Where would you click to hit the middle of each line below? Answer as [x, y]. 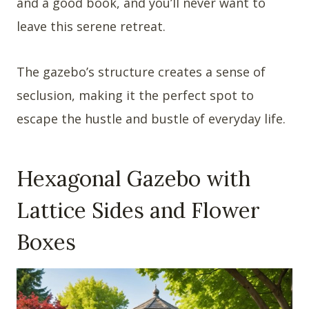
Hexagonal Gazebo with [133, 178]
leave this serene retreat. [91, 27]
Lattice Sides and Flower [138, 210]
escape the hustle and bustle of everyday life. [151, 119]
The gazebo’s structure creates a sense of [141, 72]
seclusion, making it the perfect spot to [135, 96]
